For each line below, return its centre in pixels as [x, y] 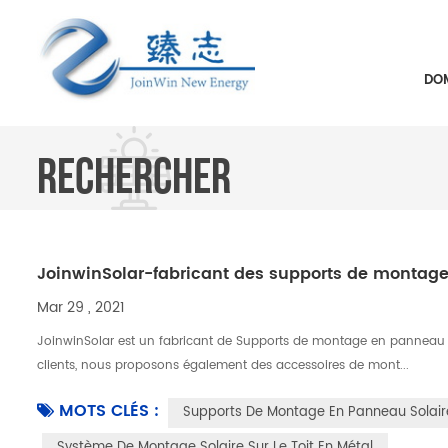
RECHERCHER [134, 178]
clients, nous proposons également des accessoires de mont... [223, 365]
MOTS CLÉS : [109, 411]
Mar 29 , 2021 [81, 307]
